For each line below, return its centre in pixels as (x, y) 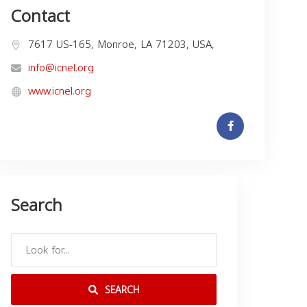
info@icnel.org (61, 68)
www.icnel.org (60, 91)
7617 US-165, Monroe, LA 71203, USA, (121, 45)
